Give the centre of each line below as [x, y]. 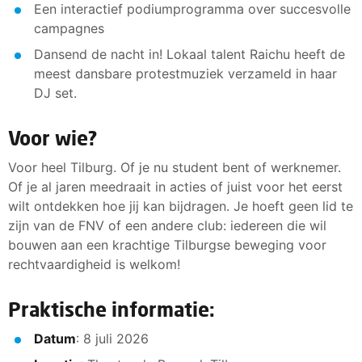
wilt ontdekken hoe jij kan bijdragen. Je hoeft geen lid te [181, 206]
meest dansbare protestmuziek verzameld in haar [185, 74]
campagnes [69, 28]
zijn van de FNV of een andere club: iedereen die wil [167, 225]
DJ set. [57, 93]
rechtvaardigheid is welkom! [94, 264]
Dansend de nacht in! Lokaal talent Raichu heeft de [189, 54]
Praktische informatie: [112, 309]
